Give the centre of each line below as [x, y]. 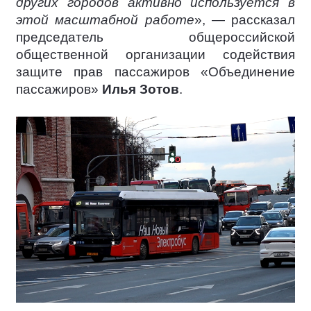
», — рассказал [244, 20]
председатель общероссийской [155, 37]
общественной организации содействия [155, 55]
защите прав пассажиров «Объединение [155, 72]
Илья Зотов [141, 90]
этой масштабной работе [105, 20]
